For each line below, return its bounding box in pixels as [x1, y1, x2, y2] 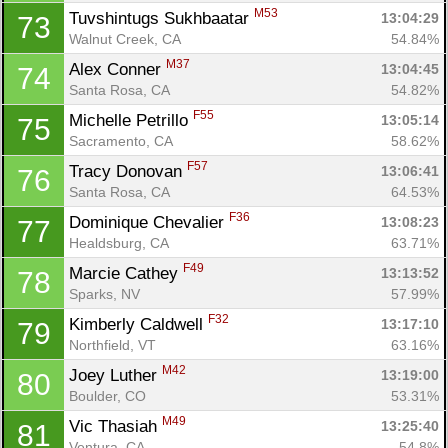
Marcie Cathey [69, 263, 183, 283]
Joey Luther [69, 365, 162, 385]
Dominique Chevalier [69, 212, 229, 232]
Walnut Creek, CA [69, 30, 181, 47]
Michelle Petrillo [69, 110, 193, 130]
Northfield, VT [69, 336, 156, 353]
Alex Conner [69, 59, 166, 79]
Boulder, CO [69, 387, 146, 404]
